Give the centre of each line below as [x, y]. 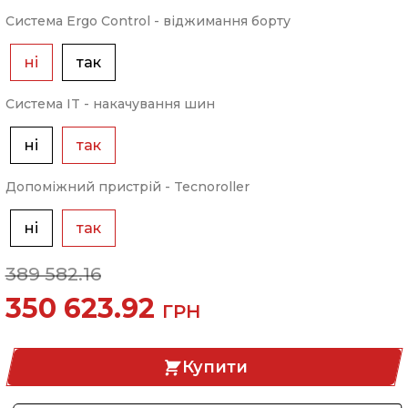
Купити [214, 367]
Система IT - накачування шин [110, 104]
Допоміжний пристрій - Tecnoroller [127, 187]
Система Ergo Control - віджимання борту [148, 21]
